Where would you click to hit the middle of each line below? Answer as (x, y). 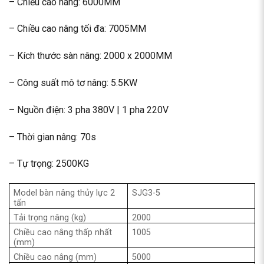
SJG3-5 (146, 193)
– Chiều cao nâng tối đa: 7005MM (77, 29)
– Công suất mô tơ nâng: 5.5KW (73, 82)
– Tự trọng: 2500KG (49, 164)
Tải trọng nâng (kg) (50, 218)
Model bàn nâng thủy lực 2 (65, 193)
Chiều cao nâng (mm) (55, 258)
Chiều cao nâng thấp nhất (63, 233)
